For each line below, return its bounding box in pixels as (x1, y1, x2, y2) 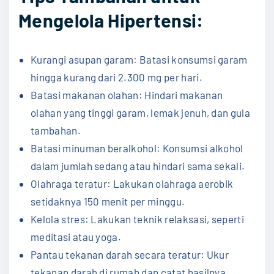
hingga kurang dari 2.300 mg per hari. (31, 71, 202, 84)
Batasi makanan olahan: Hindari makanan (31, 89, 223, 102)
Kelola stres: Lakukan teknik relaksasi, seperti (31, 213, 245, 226)
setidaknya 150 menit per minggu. (31, 195, 185, 208)
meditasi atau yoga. (31, 231, 122, 243)
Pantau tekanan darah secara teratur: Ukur (31, 248, 229, 261)
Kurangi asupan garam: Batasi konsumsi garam (31, 53, 248, 66)
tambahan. (31, 124, 81, 137)
